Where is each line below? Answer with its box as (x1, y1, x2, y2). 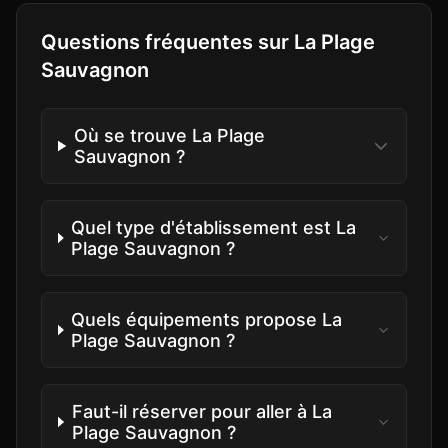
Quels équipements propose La (71, 309, 343, 330)
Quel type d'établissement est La (71, 217, 357, 238)
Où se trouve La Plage (74, 125, 266, 146)
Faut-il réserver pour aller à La (71, 401, 332, 422)
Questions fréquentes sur (41, 30, 294, 54)
